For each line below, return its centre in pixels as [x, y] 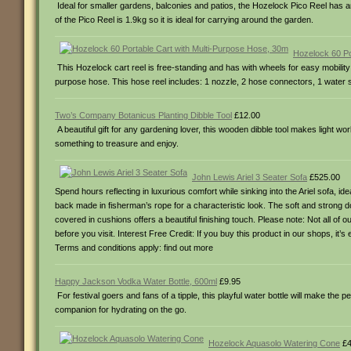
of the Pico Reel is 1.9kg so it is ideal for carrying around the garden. [184, 20]
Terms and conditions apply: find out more [134, 248]
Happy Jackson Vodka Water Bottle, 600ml [136, 281]
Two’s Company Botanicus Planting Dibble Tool [143, 115]
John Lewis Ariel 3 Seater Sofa [250, 177]
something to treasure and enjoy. [117, 143]
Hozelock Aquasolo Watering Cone [274, 343]
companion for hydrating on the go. [121, 309]
